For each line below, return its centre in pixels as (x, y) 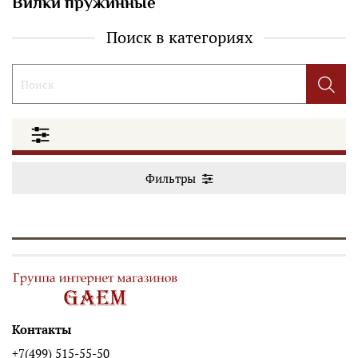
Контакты (42, 329)
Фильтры (170, 178)
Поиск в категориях (179, 38)
